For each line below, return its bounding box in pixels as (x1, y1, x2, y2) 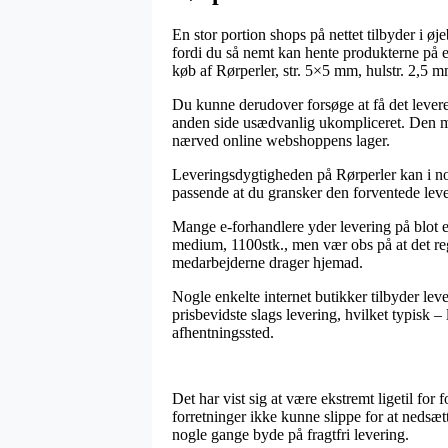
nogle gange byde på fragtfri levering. (172, 425, 409, 443)
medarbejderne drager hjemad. (172, 253, 363, 271)
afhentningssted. (172, 323, 274, 341)
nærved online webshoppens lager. (172, 131, 390, 149)
